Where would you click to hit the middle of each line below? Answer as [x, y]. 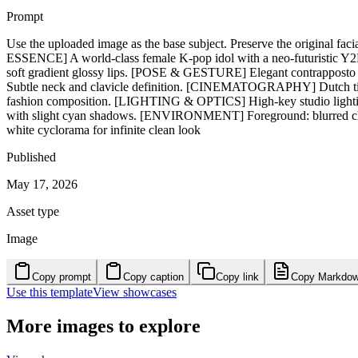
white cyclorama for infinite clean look [103, 129]
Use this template [50, 292]
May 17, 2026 [42, 184]
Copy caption [153, 276]
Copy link [237, 276]
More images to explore [103, 326]
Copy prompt [62, 276]
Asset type [33, 211]
